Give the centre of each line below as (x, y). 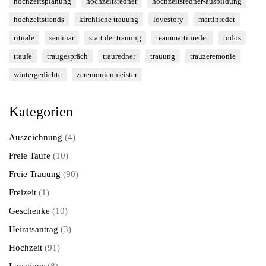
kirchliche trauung (109, 19)
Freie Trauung (35, 174)
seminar (62, 37)
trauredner (119, 56)
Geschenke (29, 210)
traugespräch (67, 56)
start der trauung (115, 37)
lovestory (168, 19)
